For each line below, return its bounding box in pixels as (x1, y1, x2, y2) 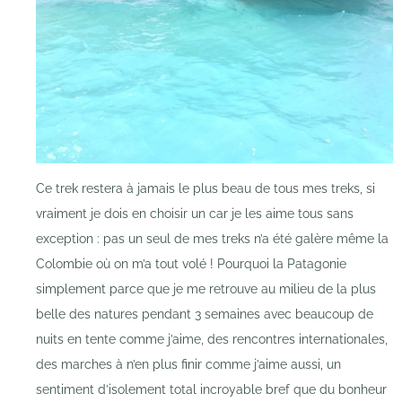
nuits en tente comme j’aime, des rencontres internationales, (36, 332, 388, 347)
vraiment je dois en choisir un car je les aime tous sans (36, 206, 354, 222)
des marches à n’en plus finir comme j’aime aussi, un (36, 357, 341, 372)
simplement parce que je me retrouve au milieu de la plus (36, 282, 376, 297)
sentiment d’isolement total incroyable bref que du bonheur (36, 382, 387, 398)
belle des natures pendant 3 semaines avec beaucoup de (36, 307, 373, 322)
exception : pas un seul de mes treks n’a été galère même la (36, 232, 389, 247)
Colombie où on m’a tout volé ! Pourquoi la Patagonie (36, 257, 346, 272)
